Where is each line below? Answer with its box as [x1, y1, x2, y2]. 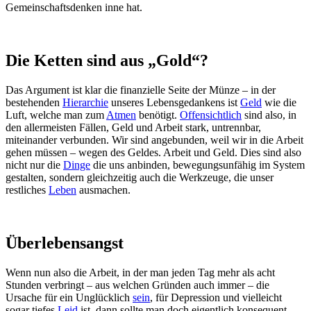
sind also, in [242, 109, 296, 121]
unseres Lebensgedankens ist [108, 96, 240, 109]
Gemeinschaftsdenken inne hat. [6, 1, 142, 14]
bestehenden [6, 96, 62, 109]
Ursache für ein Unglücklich [6, 291, 133, 303]
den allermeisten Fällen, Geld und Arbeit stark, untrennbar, [6, 121, 261, 134]
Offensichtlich [180, 109, 242, 121]
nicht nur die [6, 159, 63, 171]
